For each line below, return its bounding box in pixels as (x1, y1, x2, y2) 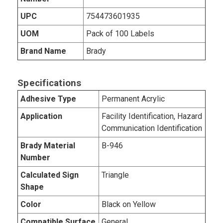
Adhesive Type (20, 94, 76, 104)
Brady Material (20, 140, 75, 150)
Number (20, 152, 50, 162)
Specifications (17, 77, 82, 89)
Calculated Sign (20, 170, 79, 180)
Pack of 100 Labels (86, 28, 154, 38)
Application (20, 111, 62, 121)
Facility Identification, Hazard (102, 111, 202, 121)
